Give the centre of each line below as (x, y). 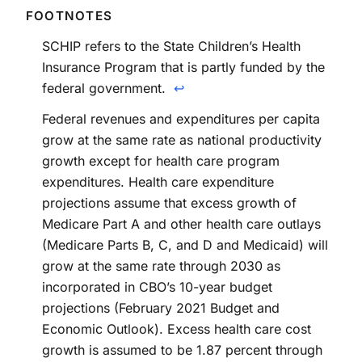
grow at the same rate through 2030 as (161, 265)
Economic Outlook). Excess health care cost (177, 328)
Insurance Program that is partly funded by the (183, 67)
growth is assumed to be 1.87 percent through (182, 349)
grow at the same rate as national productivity (182, 139)
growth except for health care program (161, 160)
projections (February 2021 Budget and (161, 307)
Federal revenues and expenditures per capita (181, 118)
